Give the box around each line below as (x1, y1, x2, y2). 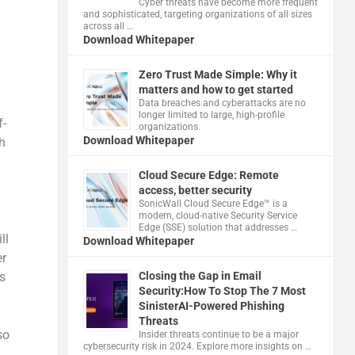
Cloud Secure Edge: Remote (138, 168, 279, 181)
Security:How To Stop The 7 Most (138, 284, 306, 297)
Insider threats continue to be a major (138, 328, 299, 340)
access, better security (138, 183, 252, 197)
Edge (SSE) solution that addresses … (138, 221, 297, 233)
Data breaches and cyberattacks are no (138, 97, 306, 109)
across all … (82, 20, 133, 32)
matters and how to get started (138, 82, 293, 96)
